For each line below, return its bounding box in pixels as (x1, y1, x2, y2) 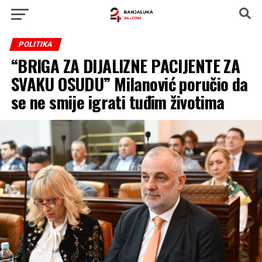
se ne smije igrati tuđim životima (11, 89, 225, 114)
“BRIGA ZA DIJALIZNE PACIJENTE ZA (11, 53, 240, 78)
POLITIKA (17, 40, 54, 49)
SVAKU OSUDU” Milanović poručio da (11, 71, 248, 96)
